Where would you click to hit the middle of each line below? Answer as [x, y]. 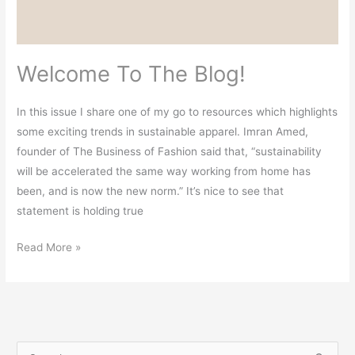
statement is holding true [80, 211]
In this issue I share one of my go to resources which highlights [177, 112]
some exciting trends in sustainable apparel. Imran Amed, [163, 132]
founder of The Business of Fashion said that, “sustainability [170, 152]
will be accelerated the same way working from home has [164, 172]
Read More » [49, 247]
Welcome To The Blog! [132, 73]
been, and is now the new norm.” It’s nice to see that [151, 191]
